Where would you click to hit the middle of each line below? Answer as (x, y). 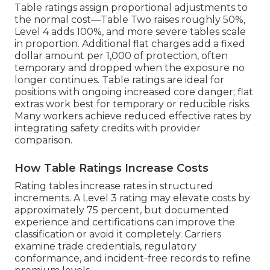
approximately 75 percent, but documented (122, 210)
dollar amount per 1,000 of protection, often (121, 56)
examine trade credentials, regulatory (105, 246)
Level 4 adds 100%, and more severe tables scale (130, 32)
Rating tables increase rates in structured (114, 186)
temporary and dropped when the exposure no (130, 68)
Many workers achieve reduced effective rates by (133, 116)
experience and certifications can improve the (125, 222)
